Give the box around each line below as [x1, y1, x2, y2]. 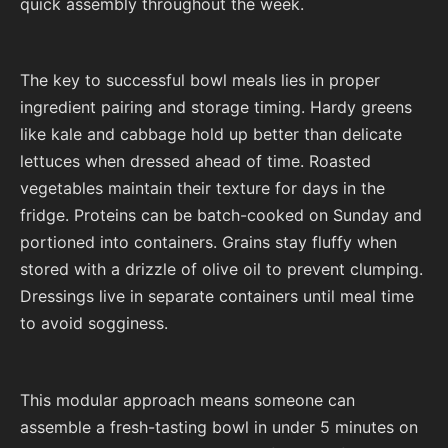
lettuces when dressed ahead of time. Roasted [20, 151, 371, 172]
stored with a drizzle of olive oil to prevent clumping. [20, 259, 423, 280]
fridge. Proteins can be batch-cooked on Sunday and [20, 205, 422, 226]
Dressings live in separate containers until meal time [20, 286, 414, 307]
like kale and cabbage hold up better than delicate [20, 124, 402, 145]
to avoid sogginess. [20, 313, 168, 334]
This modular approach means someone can [20, 389, 355, 410]
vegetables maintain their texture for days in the [20, 178, 385, 199]
